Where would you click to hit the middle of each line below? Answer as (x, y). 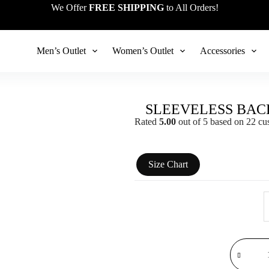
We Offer (70, 8)
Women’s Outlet (143, 51)
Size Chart (168, 164)
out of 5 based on (211, 122)
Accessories (223, 51)
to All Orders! (191, 8)
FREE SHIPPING (126, 8)
